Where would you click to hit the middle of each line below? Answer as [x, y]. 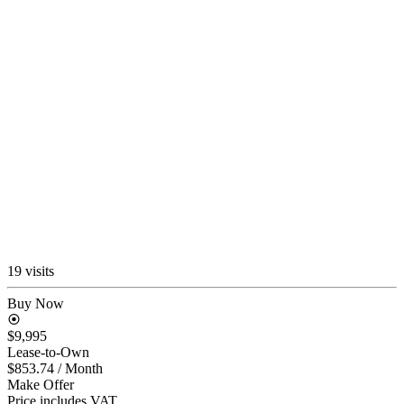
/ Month [80, 368]
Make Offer [41, 384]
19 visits [31, 271]
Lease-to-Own [48, 352]
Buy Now [36, 303]
